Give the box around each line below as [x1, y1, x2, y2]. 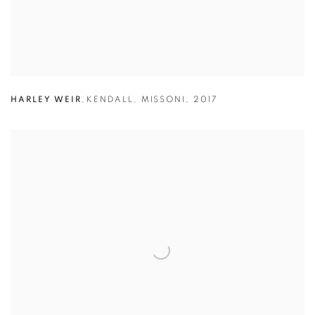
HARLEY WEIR [11, 96, 82, 105]
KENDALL [86, 96, 134, 105]
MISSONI [141, 96, 186, 105]
